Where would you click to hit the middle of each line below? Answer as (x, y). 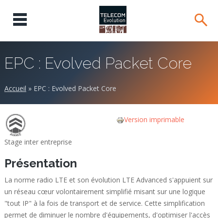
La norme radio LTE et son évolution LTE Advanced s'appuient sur (108, 180)
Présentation (40, 163)
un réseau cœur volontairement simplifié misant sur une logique (105, 191)
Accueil (15, 88)
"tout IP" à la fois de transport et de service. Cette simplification (104, 203)
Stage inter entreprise (38, 142)
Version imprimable (154, 119)
